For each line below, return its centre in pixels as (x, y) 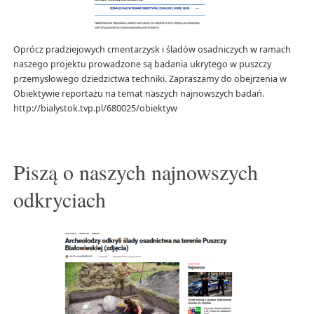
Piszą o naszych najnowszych (135, 172)
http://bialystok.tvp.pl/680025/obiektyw (95, 109)
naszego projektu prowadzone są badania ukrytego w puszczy (142, 64)
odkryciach (59, 199)
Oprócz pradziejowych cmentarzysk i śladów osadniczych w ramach (152, 50)
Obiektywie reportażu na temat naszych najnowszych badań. (138, 94)
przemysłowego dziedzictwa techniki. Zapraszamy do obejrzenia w (150, 79)
